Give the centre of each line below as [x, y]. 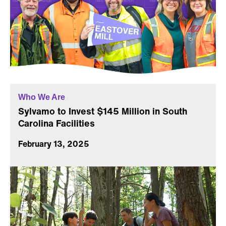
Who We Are [42, 97]
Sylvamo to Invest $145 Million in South [103, 111]
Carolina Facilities [56, 123]
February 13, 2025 [54, 144]
